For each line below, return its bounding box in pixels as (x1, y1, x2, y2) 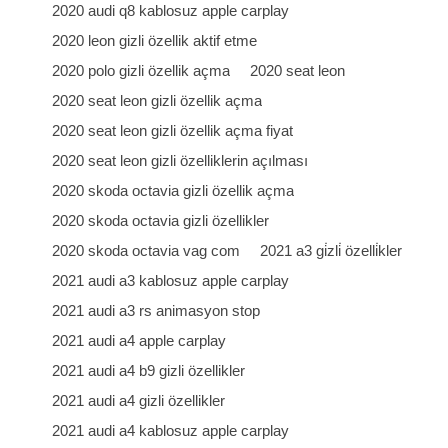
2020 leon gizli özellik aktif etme (52, 32, 258, 49)
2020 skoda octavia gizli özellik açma (52, 182, 295, 199)
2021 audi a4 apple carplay (52, 332, 227, 349)
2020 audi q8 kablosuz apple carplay (52, 2, 290, 19)
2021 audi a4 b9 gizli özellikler (52, 362, 246, 379)
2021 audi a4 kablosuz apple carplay (52, 422, 290, 439)
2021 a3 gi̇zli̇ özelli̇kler (260, 242, 403, 259)
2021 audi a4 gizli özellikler (52, 392, 226, 409)
